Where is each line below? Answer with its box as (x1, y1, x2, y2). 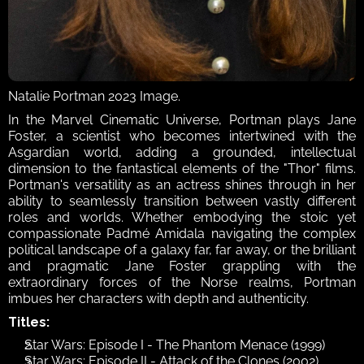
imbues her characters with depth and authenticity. (8, 291, 312, 307)
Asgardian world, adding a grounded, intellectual (8, 145, 356, 161)
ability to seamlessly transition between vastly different (8, 193, 356, 210)
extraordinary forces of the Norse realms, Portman (8, 275, 356, 291)
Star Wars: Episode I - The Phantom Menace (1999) (24, 337, 325, 353)
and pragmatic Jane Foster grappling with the (8, 258, 356, 275)
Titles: (8, 314, 50, 331)
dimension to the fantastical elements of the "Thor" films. (8, 161, 356, 177)
